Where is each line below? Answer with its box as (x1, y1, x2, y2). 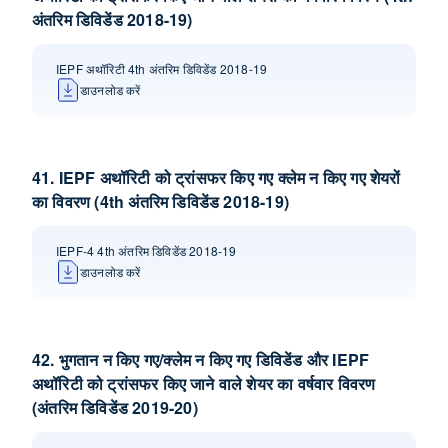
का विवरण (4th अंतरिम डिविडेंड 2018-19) (32, 190, 289, 213)
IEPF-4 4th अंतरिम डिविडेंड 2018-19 (56, 242, 237, 259)
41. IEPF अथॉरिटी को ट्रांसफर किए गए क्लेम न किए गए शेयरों (32, 166, 401, 189)
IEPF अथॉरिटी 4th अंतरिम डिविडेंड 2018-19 (56, 60, 268, 77)
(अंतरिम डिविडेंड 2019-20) (32, 396, 198, 419)
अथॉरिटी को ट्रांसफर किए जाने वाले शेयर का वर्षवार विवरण (32, 372, 376, 395)
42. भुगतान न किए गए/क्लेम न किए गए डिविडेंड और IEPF (32, 348, 370, 371)
